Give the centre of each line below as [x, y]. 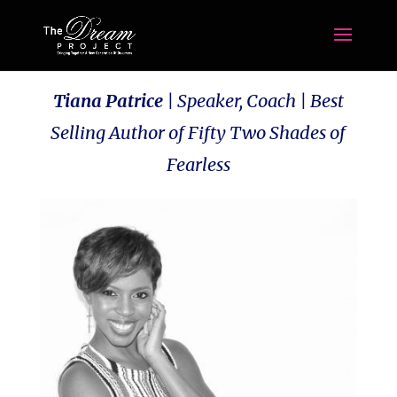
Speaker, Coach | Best [260, 101]
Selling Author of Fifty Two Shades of [198, 132]
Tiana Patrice [109, 101]
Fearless [198, 164]
